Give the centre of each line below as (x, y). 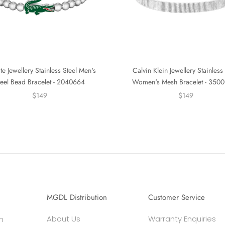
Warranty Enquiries (182, 218)
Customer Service (177, 197)
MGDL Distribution (77, 197)
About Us (63, 218)
